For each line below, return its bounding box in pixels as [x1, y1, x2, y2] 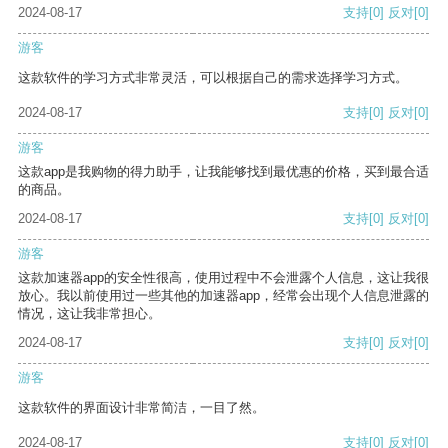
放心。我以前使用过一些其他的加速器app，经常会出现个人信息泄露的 [18, 288, 429, 304]
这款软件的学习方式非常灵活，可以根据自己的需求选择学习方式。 [18, 70, 408, 86]
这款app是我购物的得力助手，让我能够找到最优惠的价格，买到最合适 [18, 164, 429, 180]
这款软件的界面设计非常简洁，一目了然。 [18, 400, 265, 416]
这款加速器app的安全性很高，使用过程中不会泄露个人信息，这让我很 [18, 270, 429, 286]
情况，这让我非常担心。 [18, 306, 161, 322]
